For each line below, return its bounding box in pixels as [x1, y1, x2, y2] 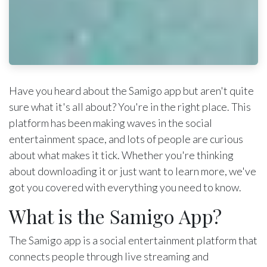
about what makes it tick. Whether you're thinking [9, 148, 234, 162]
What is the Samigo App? [9, 203, 222, 229]
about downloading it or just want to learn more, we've [9, 164, 256, 178]
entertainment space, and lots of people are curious [9, 132, 243, 146]
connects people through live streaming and [9, 250, 209, 263]
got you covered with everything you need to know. [9, 181, 241, 194]
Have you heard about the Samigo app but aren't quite [9, 84, 254, 98]
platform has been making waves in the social [9, 116, 212, 130]
